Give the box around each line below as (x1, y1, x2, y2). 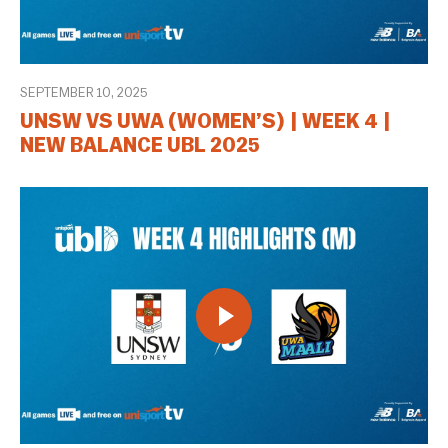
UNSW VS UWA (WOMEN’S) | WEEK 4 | (20, 112, 391, 133)
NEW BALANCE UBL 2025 (20, 136, 260, 157)
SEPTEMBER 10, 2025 (20, 86, 147, 100)
